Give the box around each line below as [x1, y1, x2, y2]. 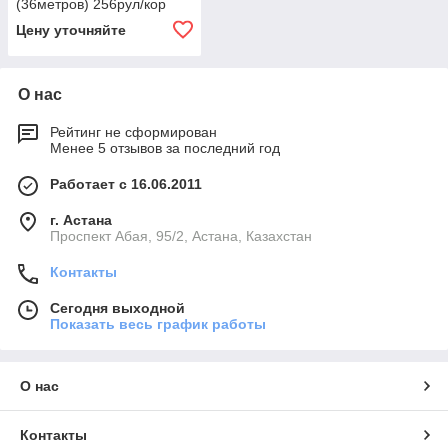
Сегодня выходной [50, 300, 185, 317]
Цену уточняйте [16, 22, 126, 39]
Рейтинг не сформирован [50, 124, 217, 141]
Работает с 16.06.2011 [50, 176, 202, 193]
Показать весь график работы [50, 316, 266, 333]
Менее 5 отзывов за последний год [50, 140, 280, 157]
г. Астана [50, 212, 112, 229]
